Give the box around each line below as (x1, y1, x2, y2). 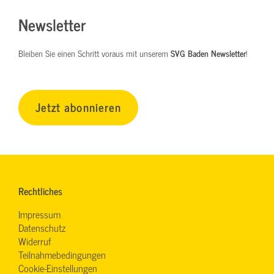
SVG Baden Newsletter (171, 46, 246, 61)
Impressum (18, 206, 61, 222)
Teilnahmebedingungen (18, 246, 106, 262)
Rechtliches (18, 182, 62, 199)
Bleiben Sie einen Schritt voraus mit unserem (18, 46, 171, 61)
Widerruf (18, 232, 51, 249)
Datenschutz (18, 219, 65, 235)
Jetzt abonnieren (35, 97, 121, 117)
